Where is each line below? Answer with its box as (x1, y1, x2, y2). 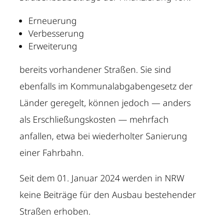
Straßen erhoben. (20, 205, 91, 218)
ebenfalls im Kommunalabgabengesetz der (20, 80, 193, 92)
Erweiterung (28, 40, 78, 52)
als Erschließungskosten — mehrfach (20, 113, 169, 126)
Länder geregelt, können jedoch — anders (20, 97, 191, 109)
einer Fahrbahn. (20, 147, 84, 159)
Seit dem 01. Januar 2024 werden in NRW (20, 172, 185, 184)
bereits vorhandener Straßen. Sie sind (20, 64, 172, 76)
